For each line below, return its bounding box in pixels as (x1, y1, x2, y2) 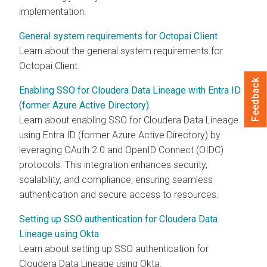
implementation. (19, 5, 86, 17)
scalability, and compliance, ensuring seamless (19, 173, 213, 185)
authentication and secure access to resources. (19, 188, 219, 200)
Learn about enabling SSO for (19, 114, 144, 126)
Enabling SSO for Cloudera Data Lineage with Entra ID (19, 84, 241, 96)
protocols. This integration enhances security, (19, 159, 207, 170)
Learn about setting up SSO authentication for (19, 243, 209, 254)
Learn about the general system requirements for (19, 45, 223, 57)
